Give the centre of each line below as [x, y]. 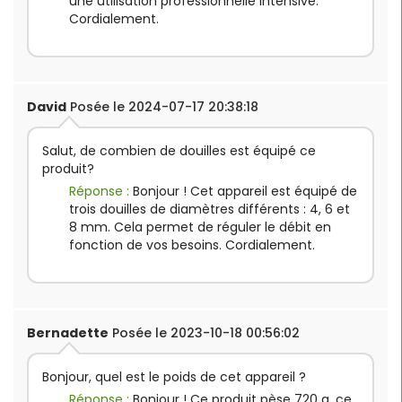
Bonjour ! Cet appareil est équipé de [245, 191]
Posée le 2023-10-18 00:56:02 [204, 332]
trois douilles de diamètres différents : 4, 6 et [210, 209]
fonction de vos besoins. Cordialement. [192, 245]
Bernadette [68, 332]
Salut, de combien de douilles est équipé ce [179, 150]
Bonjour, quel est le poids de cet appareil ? [174, 376]
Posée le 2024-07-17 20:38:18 [162, 106]
